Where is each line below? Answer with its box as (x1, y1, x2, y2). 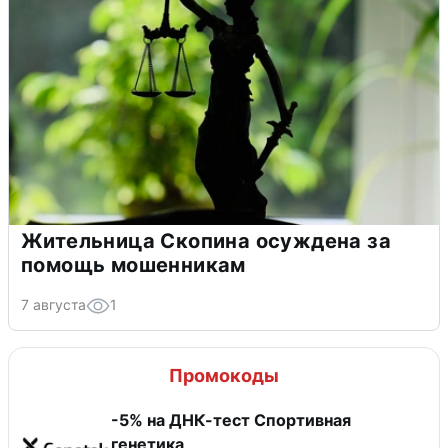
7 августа (21, 295, 86, 313)
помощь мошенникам (21, 252, 246, 277)
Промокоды (169, 364, 279, 386)
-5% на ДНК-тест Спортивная (111, 409, 351, 430)
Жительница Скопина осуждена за (21, 228, 391, 253)
